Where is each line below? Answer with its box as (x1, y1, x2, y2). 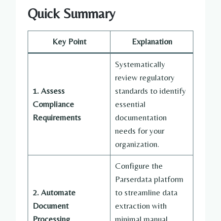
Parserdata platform (114, 174, 184, 184)
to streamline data (114, 187, 178, 197)
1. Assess (32, 85, 65, 96)
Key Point (52, 36, 86, 46)
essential (114, 99, 146, 109)
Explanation (131, 36, 172, 46)
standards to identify (114, 85, 186, 96)
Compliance (32, 99, 74, 109)
